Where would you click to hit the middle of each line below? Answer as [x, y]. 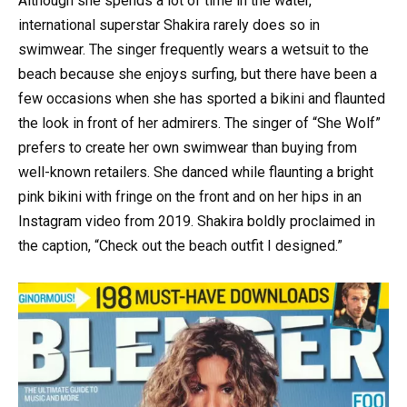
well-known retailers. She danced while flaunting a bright [196, 172]
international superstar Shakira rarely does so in [169, 25]
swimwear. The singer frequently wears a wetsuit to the [194, 49]
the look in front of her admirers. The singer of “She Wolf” [199, 123]
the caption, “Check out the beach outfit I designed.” [180, 245]
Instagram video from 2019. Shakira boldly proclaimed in [197, 221]
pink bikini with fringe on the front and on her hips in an [190, 196]
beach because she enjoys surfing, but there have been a [198, 74]
